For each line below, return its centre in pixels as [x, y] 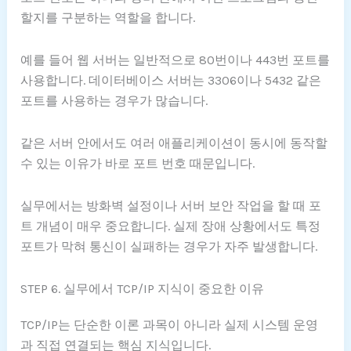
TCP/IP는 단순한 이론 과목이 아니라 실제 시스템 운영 [170, 325]
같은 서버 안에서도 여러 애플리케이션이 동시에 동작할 [174, 143]
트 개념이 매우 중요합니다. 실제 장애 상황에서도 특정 [171, 226]
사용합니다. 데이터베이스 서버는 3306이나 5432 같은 [171, 81]
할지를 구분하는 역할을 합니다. [108, 18]
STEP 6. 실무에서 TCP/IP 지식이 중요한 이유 [143, 289]
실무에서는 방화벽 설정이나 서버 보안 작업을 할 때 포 [171, 206]
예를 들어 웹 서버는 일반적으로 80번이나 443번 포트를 [175, 60]
